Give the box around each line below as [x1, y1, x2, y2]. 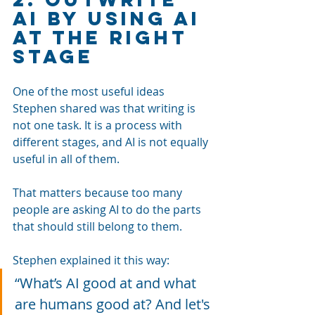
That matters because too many [13, 184, 185, 200]
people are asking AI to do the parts [13, 201, 204, 217]
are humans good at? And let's [15, 294, 214, 314]
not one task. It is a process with [13, 117, 185, 133]
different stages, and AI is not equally [13, 134, 211, 150]
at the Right [13, 25, 196, 49]
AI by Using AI [13, 6, 209, 30]
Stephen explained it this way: [13, 252, 172, 268]
